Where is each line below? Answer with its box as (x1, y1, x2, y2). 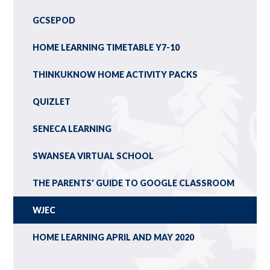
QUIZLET (33, 96, 71, 107)
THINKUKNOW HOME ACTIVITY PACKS (33, 69, 198, 80)
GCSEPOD (33, 14, 76, 25)
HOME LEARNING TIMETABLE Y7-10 (33, 42, 180, 52)
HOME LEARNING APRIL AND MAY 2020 (33, 231, 195, 242)
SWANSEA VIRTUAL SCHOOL (33, 150, 154, 161)
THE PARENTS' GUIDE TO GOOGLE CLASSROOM (33, 177, 235, 188)
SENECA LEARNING (33, 123, 112, 134)
